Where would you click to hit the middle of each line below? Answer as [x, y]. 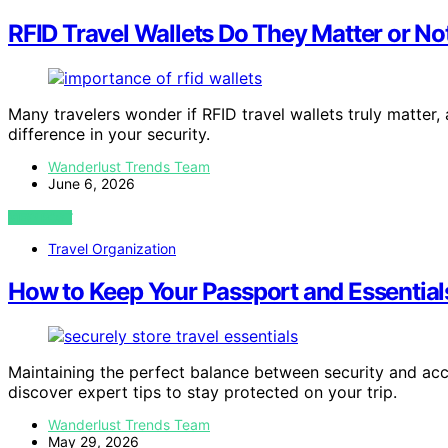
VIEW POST [40, 218]
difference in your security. [109, 134]
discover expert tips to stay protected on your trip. [202, 392]
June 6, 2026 [91, 184]
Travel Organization [112, 249]
